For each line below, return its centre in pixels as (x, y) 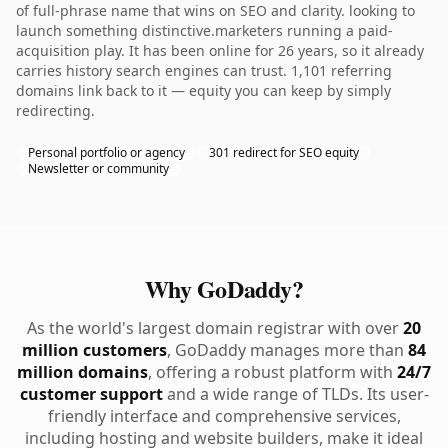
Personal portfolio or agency (106, 152)
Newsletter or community (98, 168)
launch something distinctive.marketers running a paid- (204, 30)
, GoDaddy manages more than (287, 350)
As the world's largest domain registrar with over (215, 328)
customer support (91, 394)
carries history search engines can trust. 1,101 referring (204, 70)
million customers (94, 350)
